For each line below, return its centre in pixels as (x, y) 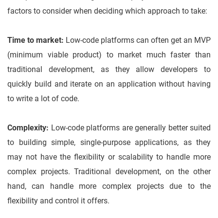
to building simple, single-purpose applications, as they (109, 143)
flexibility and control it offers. (58, 201)
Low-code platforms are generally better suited (131, 128)
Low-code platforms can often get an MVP (138, 40)
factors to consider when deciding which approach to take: (107, 11)
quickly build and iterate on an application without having (109, 84)
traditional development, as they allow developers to (109, 70)
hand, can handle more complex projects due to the (109, 186)
